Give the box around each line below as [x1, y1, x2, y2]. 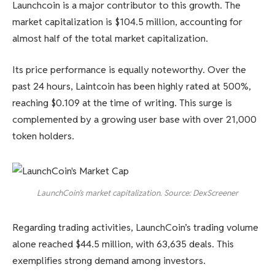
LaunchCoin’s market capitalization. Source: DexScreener [37, 187, 238, 198]
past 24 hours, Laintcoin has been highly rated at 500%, [12, 80, 251, 93]
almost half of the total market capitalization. [12, 31, 208, 45]
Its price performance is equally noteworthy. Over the [12, 63, 246, 77]
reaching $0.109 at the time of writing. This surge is [12, 96, 232, 110]
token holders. [12, 130, 74, 143]
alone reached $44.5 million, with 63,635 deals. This [12, 238, 234, 251]
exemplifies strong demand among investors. [12, 254, 206, 268]
